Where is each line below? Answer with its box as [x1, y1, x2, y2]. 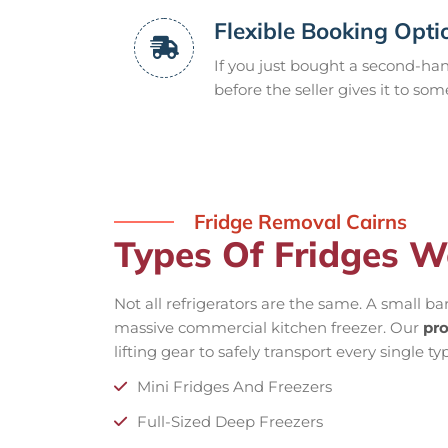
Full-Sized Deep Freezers [137, 411, 323, 431]
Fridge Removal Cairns [194, 208, 407, 234]
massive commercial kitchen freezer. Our [114, 317, 423, 337]
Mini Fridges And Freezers [137, 376, 332, 396]
